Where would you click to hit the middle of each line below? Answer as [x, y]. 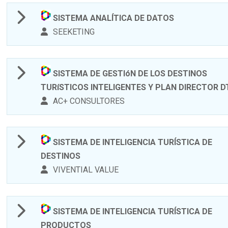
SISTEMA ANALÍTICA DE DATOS [113, 18]
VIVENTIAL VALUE [85, 170]
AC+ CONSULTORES [88, 101]
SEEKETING [73, 32]
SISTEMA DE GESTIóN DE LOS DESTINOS [129, 73]
